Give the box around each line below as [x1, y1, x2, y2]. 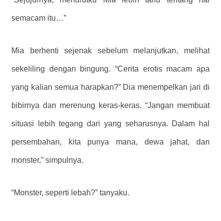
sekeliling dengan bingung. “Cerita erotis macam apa [11, 65, 210, 74]
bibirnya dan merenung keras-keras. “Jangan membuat [11, 101, 210, 110]
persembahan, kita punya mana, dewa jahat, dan [11, 138, 210, 147]
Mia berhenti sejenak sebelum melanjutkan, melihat [11, 46, 210, 55]
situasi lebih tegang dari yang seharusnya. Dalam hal [11, 119, 210, 128]
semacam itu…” [11, 14, 66, 23]
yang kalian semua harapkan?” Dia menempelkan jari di [11, 83, 210, 92]
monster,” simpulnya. [11, 156, 83, 165]
